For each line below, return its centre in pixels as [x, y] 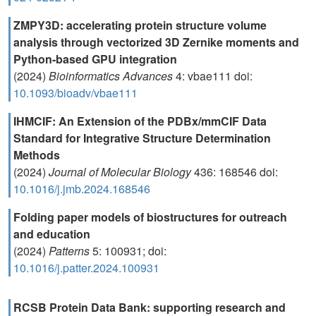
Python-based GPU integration [95, 59]
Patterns [69, 251]
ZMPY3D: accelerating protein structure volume [140, 25]
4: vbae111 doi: [213, 76]
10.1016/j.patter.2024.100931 [86, 268]
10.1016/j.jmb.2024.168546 [82, 189]
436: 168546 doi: [235, 172]
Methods [37, 155]
